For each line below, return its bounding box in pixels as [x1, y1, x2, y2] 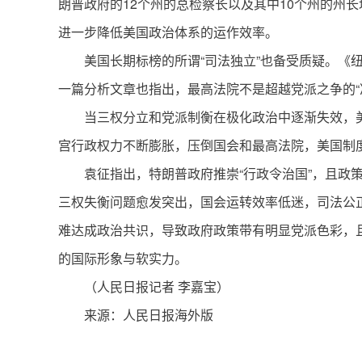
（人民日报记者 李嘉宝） [84, 277, 229, 296]
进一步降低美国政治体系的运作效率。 [58, 23, 278, 41]
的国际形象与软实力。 [58, 249, 187, 267]
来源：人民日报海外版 [84, 305, 213, 324]
